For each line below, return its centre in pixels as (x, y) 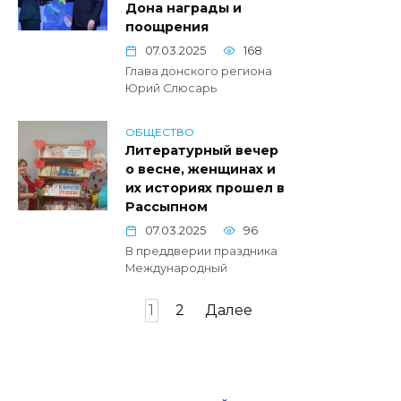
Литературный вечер (202, 151)
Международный (176, 269)
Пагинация (60, 310)
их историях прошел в (205, 188)
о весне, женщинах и (200, 170)
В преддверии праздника (201, 252)
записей (49, 331)
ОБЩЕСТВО (160, 132)
